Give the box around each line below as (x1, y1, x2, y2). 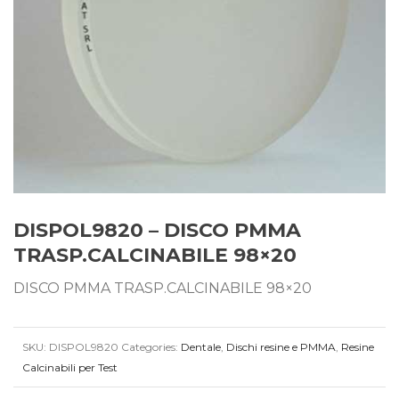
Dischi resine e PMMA (226, 340, 336, 354)
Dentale (181, 340, 221, 354)
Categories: (121, 340, 181, 354)
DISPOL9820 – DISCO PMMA (13, 218, 301, 242)
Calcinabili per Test (22, 361, 118, 374)
